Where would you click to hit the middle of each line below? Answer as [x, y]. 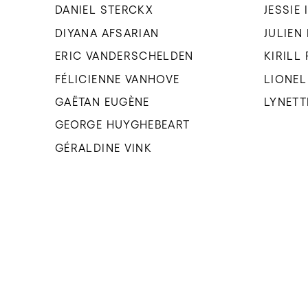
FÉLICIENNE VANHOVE [118, 79]
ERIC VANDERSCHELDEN [124, 56]
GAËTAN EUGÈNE [102, 102]
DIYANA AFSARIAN [107, 33]
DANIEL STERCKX [104, 10]
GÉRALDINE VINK [104, 147]
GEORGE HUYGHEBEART [123, 125]
